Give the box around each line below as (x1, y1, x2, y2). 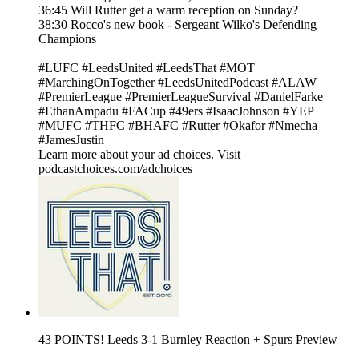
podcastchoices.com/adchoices (38, 162, 192, 176)
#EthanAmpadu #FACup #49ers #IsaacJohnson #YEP (38, 104, 313, 119)
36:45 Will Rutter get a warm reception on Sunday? (38, 3, 298, 18)
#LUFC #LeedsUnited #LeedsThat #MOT (38, 61, 255, 75)
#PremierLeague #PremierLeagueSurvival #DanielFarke (38, 90, 323, 104)
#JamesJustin (38, 133, 104, 147)
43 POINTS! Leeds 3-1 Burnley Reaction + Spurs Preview (38, 333, 337, 347)
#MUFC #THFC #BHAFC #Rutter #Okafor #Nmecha (38, 119, 317, 133)
